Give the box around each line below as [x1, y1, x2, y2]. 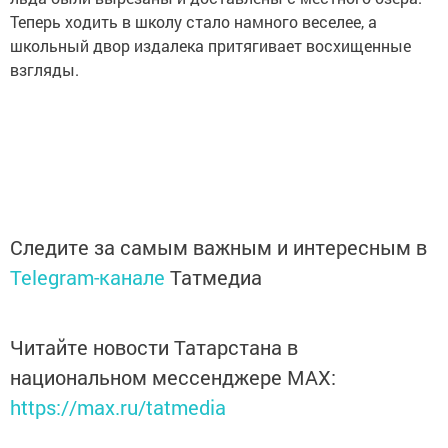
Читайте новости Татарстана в [10, 334, 298, 360]
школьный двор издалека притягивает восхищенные [10, 35, 411, 56]
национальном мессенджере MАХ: [10, 364, 336, 390]
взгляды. [10, 59, 79, 80]
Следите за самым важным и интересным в [10, 234, 427, 260]
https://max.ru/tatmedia [10, 394, 226, 420]
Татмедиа [170, 264, 262, 290]
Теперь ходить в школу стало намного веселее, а [10, 11, 377, 32]
